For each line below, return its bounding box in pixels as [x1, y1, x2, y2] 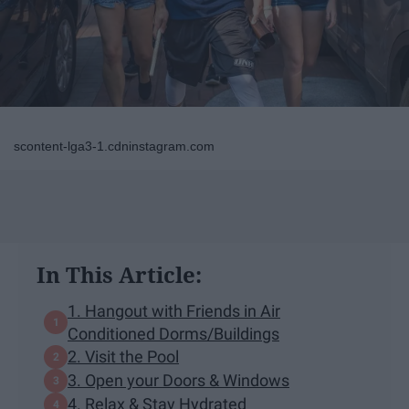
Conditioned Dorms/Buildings [68, 323, 279, 343]
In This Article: [37, 258, 202, 289]
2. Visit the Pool [68, 347, 179, 367]
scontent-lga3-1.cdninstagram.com [14, 138, 215, 153]
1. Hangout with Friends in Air [68, 300, 280, 320]
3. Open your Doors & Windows [68, 371, 289, 391]
